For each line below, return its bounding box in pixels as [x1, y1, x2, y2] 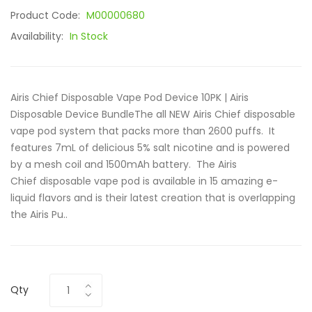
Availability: [10, 29, 66, 43]
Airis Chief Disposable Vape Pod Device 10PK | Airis [10, 91, 249, 104]
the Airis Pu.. [10, 208, 68, 221]
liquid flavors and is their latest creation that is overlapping [10, 191, 295, 205]
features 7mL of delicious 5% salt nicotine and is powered [10, 141, 290, 155]
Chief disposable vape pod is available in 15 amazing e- [10, 174, 278, 188]
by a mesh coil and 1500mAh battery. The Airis [10, 157, 237, 171]
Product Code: [10, 8, 83, 22]
